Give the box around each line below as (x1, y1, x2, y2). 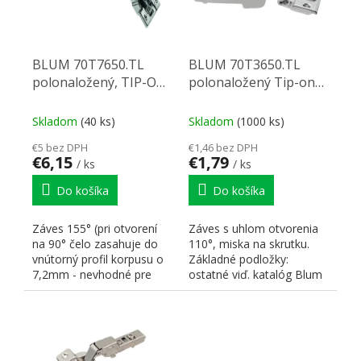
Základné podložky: (189, 251, 288, 267)
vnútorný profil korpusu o (32, 251, 164, 267)
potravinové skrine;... (32, 281, 138, 297)
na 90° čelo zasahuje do (32, 235, 158, 251)
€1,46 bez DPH (189, 139, 258, 155)
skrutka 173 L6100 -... (189, 281, 299, 297)
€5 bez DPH (32, 139, 88, 155)
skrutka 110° (189, 90, 266, 109)
